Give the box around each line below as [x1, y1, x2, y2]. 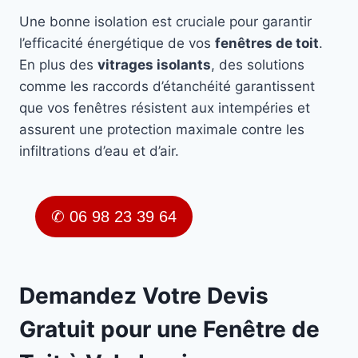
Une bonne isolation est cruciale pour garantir [19, 14, 312, 30]
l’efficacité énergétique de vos [19, 35, 215, 52]
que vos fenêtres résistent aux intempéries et [19, 100, 310, 117]
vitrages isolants [97, 57, 211, 74]
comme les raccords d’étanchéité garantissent [19, 78, 315, 95]
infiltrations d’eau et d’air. [19, 143, 179, 160]
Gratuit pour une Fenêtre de [19, 316, 320, 344]
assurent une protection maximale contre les [19, 121, 304, 138]
